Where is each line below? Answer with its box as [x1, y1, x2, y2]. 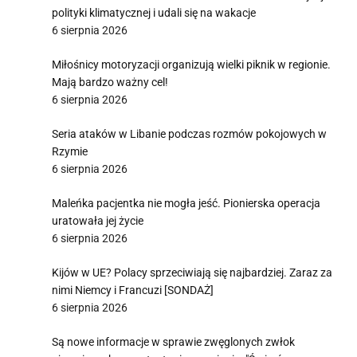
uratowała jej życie [52, 214, 143, 227]
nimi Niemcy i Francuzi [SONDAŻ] [52, 284, 214, 296]
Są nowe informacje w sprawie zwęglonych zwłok [52, 335, 295, 348]
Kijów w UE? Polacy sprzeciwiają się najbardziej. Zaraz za [52, 266, 332, 279]
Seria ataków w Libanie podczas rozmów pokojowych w [52, 127, 327, 140]
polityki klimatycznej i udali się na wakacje [52, 6, 256, 19]
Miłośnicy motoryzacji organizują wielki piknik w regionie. [52, 58, 331, 71]
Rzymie [52, 145, 88, 158]
